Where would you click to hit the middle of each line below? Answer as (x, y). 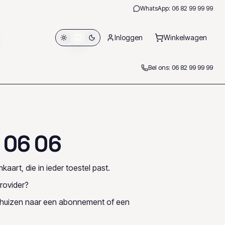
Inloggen (129, 37)
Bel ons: (160, 67)
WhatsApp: (156, 8)
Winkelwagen (185, 37)
